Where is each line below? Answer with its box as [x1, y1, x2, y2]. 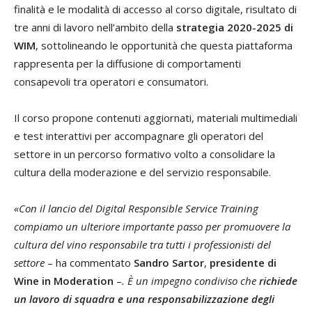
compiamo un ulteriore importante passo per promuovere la [14, 219, 290, 234]
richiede [259, 274, 297, 288]
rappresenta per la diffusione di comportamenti [14, 56, 241, 71]
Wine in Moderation [14, 274, 114, 288]
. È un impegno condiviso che [122, 274, 259, 288]
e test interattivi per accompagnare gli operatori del [14, 129, 263, 143]
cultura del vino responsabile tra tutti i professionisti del [14, 237, 271, 252]
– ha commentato [45, 256, 134, 270]
